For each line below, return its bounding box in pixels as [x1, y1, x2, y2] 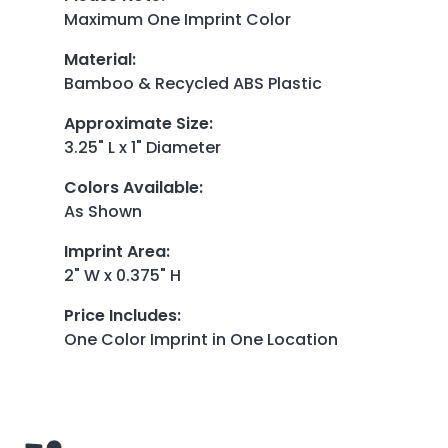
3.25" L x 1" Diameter [64, 135, 221, 159]
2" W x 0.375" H [64, 263, 181, 287]
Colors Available [64, 175, 199, 199]
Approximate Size [64, 111, 209, 135]
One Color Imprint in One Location [64, 327, 338, 351]
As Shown [64, 199, 142, 223]
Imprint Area [64, 239, 166, 263]
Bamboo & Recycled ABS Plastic [64, 71, 322, 95]
